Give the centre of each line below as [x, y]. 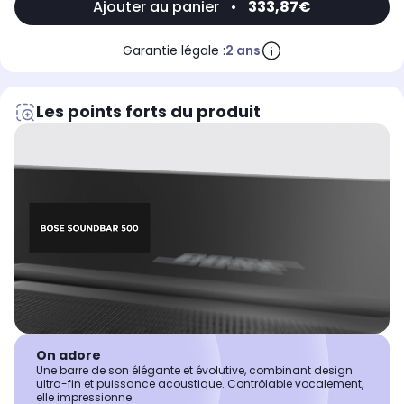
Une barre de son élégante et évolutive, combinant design [194, 371]
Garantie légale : [174, 51]
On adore [69, 356]
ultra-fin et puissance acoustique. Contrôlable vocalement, [200, 384]
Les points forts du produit [148, 112]
